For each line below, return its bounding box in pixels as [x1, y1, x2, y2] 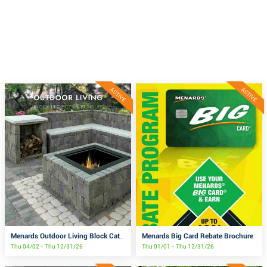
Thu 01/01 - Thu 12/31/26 [142, 243, 215, 250]
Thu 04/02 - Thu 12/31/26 [11, 243, 83, 250]
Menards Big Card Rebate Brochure [142, 231, 254, 240]
